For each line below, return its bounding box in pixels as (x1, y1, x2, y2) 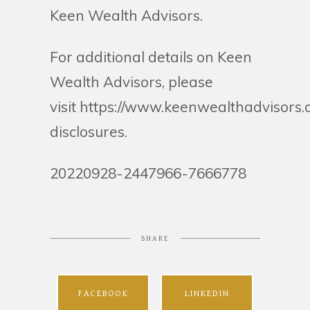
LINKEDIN (184, 289, 230, 300)
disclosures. (50, 122, 127, 141)
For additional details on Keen (50, 48, 252, 66)
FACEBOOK (77, 289, 129, 300)
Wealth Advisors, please (50, 73, 213, 91)
